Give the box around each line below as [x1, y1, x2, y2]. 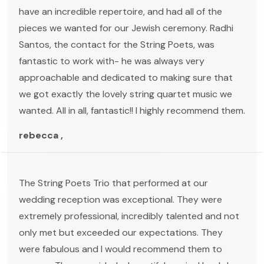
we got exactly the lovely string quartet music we [19, 87, 232, 100]
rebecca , [19, 128, 63, 141]
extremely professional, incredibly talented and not [19, 209, 239, 222]
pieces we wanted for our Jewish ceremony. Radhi [19, 21, 233, 34]
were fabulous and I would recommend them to [19, 242, 222, 255]
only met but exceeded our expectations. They [19, 226, 223, 239]
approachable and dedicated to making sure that [19, 71, 233, 84]
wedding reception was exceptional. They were [19, 193, 222, 206]
